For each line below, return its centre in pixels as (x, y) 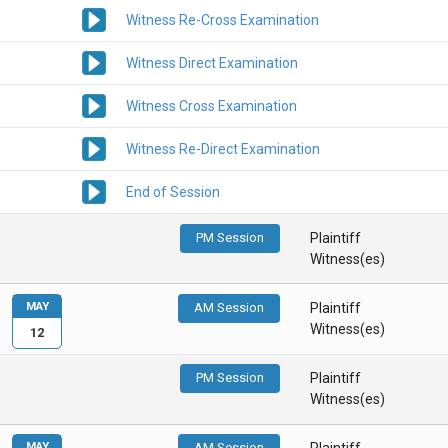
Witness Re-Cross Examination (222, 20)
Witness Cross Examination (211, 106)
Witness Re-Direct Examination (223, 149)
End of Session (173, 192)
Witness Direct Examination (212, 63)
